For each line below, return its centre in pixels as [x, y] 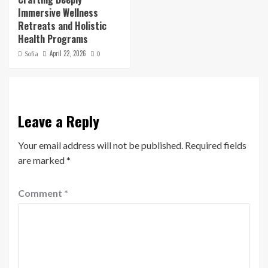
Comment [41, 193]
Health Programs [53, 39]
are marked [42, 160]
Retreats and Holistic [62, 26]
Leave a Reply [59, 121]
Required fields [216, 145]
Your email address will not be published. [100, 145]
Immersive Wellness [58, 13]
